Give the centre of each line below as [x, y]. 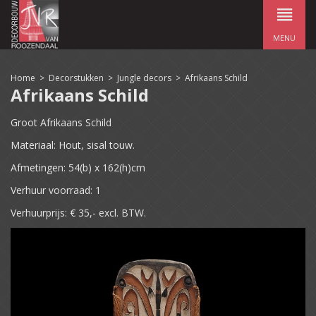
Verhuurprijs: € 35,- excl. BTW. [80, 213]
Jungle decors [144, 78]
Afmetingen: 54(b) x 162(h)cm [78, 168]
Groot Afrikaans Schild [61, 122]
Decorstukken [76, 78]
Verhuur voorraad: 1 [56, 190]
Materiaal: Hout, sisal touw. [73, 145]
